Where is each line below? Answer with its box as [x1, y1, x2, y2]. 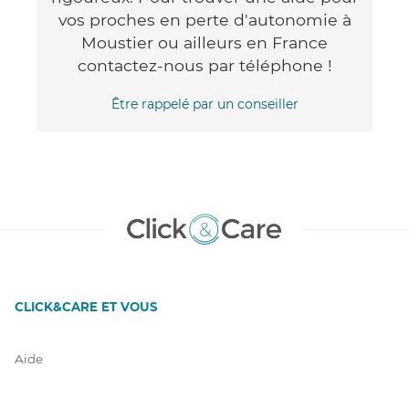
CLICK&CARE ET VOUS [15, 299, 158, 314]
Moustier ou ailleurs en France [81, 32, 328, 52]
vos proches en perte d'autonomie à [58, 9, 351, 29]
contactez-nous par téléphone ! [77, 55, 332, 75]
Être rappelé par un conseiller [110, 95, 299, 112]
